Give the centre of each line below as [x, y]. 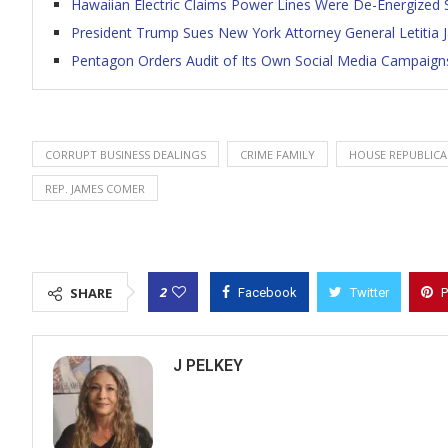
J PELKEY [208, 365]
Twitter [369, 292]
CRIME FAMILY [277, 154]
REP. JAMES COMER [95, 188]
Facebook [267, 292]
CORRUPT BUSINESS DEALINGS [125, 154]
